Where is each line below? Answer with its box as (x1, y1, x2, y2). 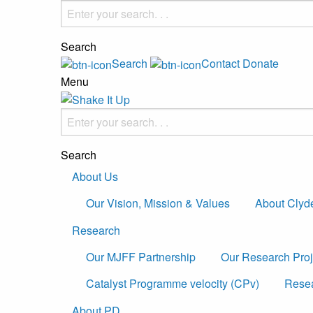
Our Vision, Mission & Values (86, 195, 230, 212)
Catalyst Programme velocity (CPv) (86, 275, 259, 292)
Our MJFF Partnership (86, 248, 196, 265)
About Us (72, 168, 118, 184)
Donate (242, 55, 279, 71)
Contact (201, 55, 240, 71)
